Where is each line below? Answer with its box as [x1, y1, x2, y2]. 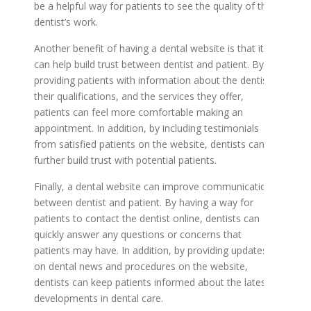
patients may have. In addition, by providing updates [34, 244, 267, 257]
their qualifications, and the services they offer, [34, 90, 244, 103]
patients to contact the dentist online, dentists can [34, 212, 260, 225]
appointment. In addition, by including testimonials [34, 121, 259, 135]
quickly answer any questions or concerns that [34, 228, 242, 241]
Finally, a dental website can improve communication [34, 180, 272, 193]
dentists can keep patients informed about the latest [34, 276, 269, 289]
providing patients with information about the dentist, [34, 74, 274, 87]
